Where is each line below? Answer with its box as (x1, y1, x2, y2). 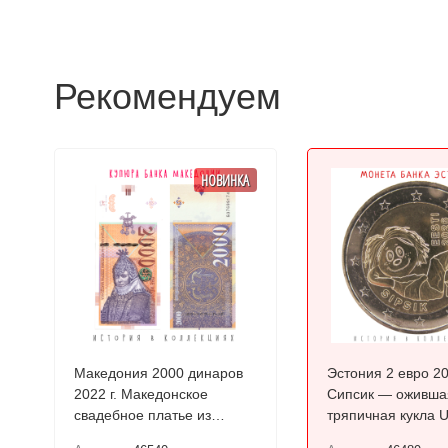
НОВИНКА (201, 169, 250, 190)
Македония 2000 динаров (73, 365, 243, 381)
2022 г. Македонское (73, 386, 208, 402)
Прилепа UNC (73, 428, 166, 444)
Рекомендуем (53, 76, 281, 117)
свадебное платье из (73, 407, 211, 423)
